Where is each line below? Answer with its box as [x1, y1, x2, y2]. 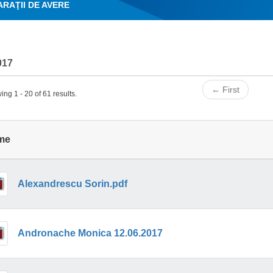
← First [211, 84, 239, 94]
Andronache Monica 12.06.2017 [17, 227, 163, 238]
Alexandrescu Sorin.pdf [17, 178, 127, 189]
